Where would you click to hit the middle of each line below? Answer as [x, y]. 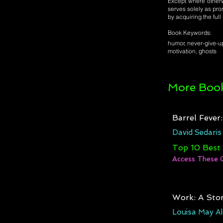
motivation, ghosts [192, 51]
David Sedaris [197, 132]
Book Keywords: [190, 32]
